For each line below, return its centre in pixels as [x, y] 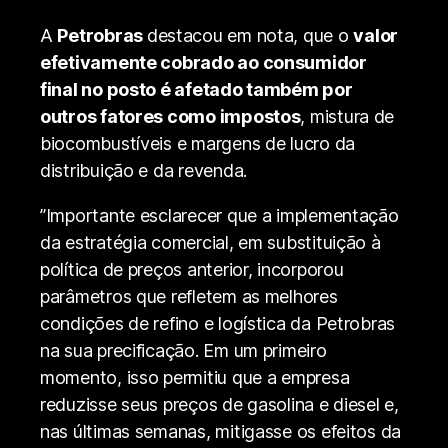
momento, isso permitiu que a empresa [195, 377]
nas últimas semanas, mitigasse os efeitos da [221, 431]
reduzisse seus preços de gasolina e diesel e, [219, 404]
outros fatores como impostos [170, 116]
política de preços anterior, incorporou [192, 269]
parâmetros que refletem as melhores [189, 296]
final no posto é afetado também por [196, 89]
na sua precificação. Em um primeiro [183, 350]
